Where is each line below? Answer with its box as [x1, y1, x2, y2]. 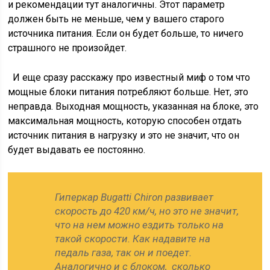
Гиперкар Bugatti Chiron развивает [55, 191, 214, 203]
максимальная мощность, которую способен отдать [8, 115, 242, 127]
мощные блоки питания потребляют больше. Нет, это [8, 86, 249, 98]
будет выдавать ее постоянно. [8, 144, 146, 155]
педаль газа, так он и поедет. [55, 246, 192, 259]
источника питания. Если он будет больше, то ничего [8, 28, 244, 39]
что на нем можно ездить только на [55, 219, 224, 231]
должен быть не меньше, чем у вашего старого [8, 13, 225, 25]
